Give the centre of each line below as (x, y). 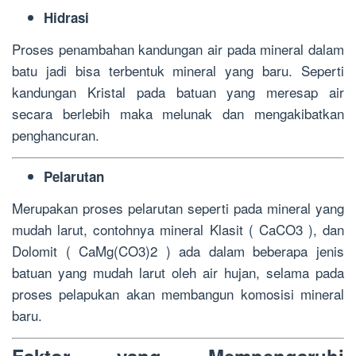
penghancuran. (56, 134)
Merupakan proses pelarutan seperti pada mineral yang (178, 207)
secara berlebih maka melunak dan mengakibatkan (178, 113)
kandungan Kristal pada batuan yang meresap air (178, 91)
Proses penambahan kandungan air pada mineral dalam (178, 48)
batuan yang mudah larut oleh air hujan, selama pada (178, 272)
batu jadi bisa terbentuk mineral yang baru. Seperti (178, 70)
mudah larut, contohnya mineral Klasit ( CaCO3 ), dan (178, 229)
